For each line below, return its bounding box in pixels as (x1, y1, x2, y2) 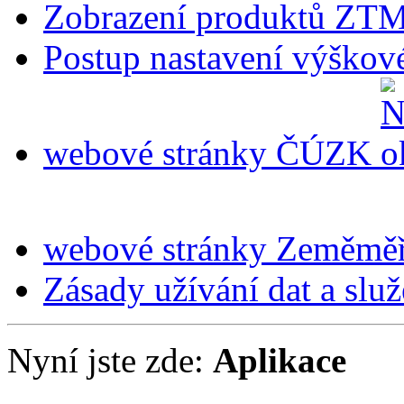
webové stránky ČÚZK (43, 133, 381, 173)
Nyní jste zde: (7, 341, 213, 381)
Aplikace (213, 341, 346, 381)
